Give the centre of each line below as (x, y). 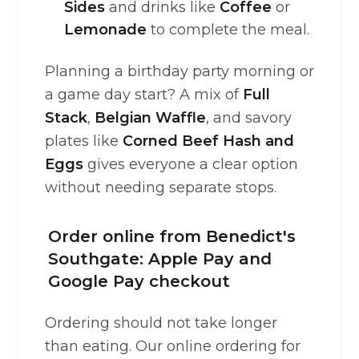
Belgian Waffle (150, 118)
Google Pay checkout (139, 281)
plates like (84, 141)
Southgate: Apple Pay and (160, 259)
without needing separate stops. (161, 188)
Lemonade (105, 30)
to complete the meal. (228, 30)
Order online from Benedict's (172, 236)
